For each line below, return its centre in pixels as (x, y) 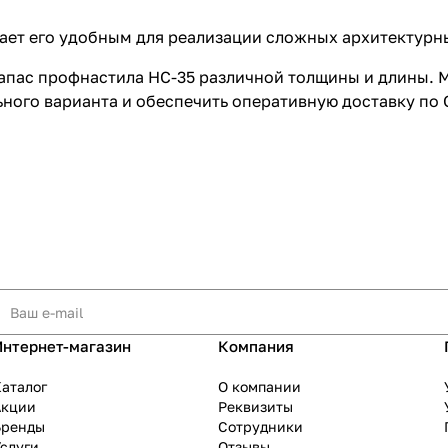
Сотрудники (260, 427)
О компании (259, 387)
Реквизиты (255, 407)
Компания (256, 346)
